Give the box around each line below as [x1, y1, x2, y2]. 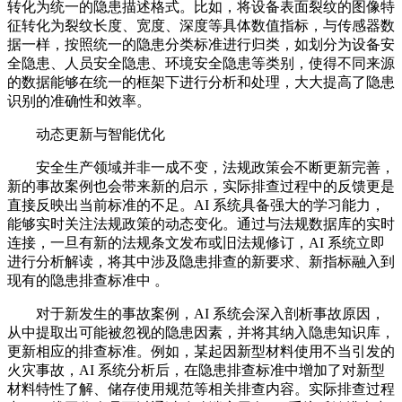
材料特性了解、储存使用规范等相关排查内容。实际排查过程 [7, 381, 395, 398]
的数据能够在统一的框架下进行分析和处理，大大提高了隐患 [7, 74, 395, 91]
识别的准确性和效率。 [7, 93, 151, 109]
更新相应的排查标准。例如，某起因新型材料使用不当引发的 [7, 344, 395, 360]
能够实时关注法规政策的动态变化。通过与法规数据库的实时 [7, 216, 395, 232]
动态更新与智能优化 [36, 127, 165, 143]
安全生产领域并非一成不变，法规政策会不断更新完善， [36, 160, 395, 176]
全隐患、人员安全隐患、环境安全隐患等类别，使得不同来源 [7, 56, 395, 72]
